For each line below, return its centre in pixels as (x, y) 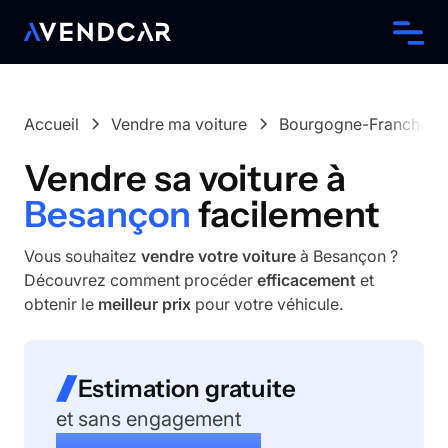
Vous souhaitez (82, 256)
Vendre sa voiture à (185, 178)
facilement (289, 214)
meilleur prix (144, 304)
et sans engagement (148, 419)
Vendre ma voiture (179, 124)
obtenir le (61, 304)
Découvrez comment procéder (140, 280)
